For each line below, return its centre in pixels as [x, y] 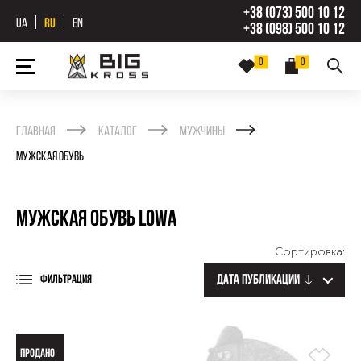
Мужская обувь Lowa [96, 220]
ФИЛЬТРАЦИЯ [66, 280]
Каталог [118, 132]
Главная [36, 132]
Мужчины [202, 132]
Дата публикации [258, 280]
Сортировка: [310, 252]
